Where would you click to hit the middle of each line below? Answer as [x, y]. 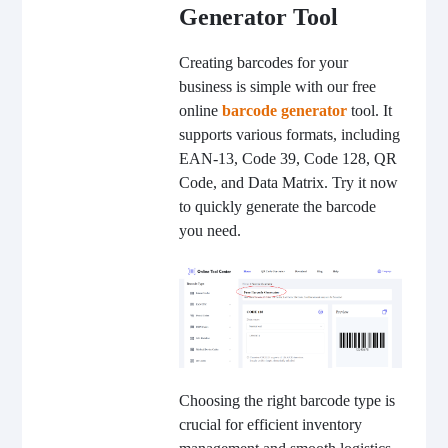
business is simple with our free [277, 87]
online [200, 111]
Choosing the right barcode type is [286, 400]
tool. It [369, 111]
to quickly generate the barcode [277, 207]
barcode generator [284, 111]
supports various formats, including [289, 135]
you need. [209, 231]
